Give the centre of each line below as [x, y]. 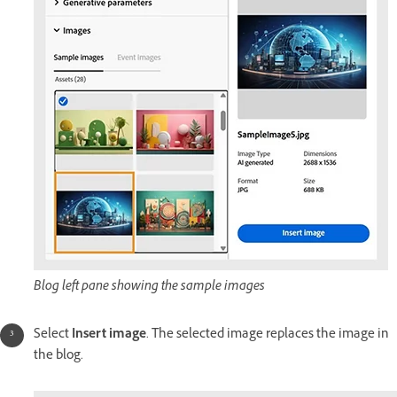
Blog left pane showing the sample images [149, 288]
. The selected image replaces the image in [268, 336]
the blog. [58, 357]
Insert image [109, 336]
